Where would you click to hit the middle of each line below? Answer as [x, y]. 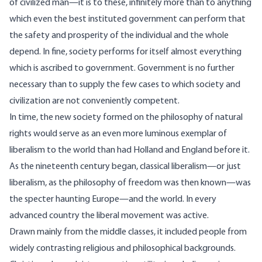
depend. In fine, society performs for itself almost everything [125, 52]
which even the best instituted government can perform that [127, 20]
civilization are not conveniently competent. [94, 101]
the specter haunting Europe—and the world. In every [113, 200]
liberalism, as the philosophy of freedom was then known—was [130, 183]
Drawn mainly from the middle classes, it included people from [128, 232]
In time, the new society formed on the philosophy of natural [126, 118]
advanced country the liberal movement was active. [109, 216]
